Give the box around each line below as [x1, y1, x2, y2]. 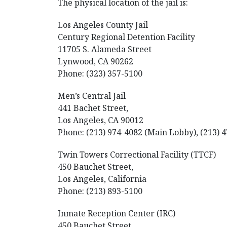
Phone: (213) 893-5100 [58, 185, 142, 197]
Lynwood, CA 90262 [58, 56, 133, 67]
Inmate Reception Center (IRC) [58, 208, 175, 219]
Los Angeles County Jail [58, 19, 148, 30]
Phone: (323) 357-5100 [58, 68, 142, 79]
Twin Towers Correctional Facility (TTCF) [58, 149, 216, 160]
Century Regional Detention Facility [58, 31, 195, 43]
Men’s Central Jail [58, 90, 126, 101]
